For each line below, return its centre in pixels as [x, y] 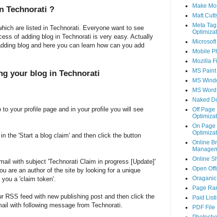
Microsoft [204, 42]
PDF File [203, 208]
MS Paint [204, 71]
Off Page [203, 110]
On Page [204, 126]
